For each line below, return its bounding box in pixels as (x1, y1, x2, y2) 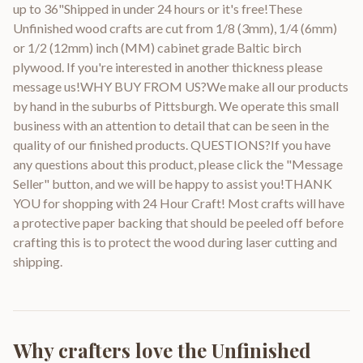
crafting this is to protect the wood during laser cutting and (13, 233, 337, 250)
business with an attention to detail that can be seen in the (13, 117, 329, 133)
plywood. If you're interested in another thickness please (13, 58, 322, 75)
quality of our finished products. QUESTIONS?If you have (13, 136, 331, 152)
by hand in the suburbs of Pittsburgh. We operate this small (13, 97, 339, 113)
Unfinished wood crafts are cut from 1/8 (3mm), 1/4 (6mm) (13, 19, 337, 36)
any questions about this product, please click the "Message (13, 156, 343, 172)
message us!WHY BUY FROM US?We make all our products (13, 78, 348, 94)
